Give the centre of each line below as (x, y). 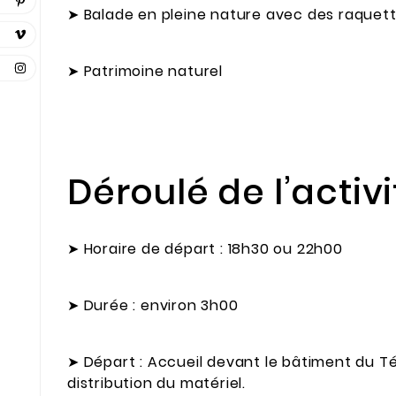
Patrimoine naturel (153, 71)
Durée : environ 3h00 (161, 306)
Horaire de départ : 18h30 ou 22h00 (213, 249)
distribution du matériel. (157, 383)
